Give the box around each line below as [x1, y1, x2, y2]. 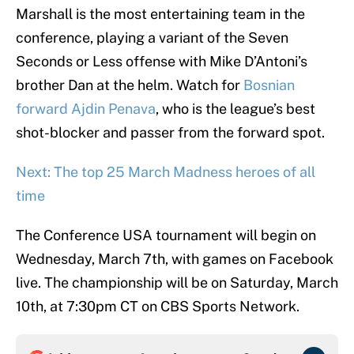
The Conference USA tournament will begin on [16, 227, 316, 244]
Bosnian [243, 77, 295, 94]
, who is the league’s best [156, 100, 315, 118]
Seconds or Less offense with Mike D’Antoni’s [16, 53, 307, 70]
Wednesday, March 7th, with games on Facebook [16, 250, 333, 268]
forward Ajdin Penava [16, 100, 156, 118]
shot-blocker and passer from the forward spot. [16, 124, 325, 141]
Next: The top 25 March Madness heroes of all [16, 164, 315, 181]
